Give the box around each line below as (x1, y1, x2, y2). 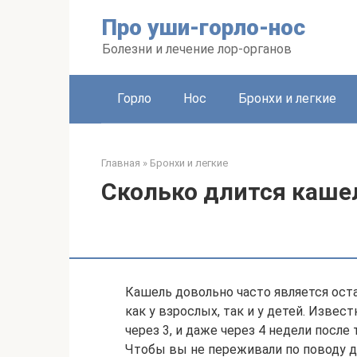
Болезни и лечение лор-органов (102, 41, 292, 57)
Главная (101, 157, 140, 169)
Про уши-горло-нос (102, 14, 305, 41)
